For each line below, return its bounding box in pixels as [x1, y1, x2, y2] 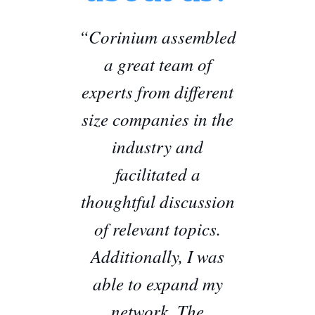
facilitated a [115, 161, 200, 186]
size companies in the [82, 106, 233, 131]
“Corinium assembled [79, 24, 236, 49]
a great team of [103, 51, 212, 76]
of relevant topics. [94, 216, 221, 240]
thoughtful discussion [80, 188, 235, 213]
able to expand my [92, 271, 223, 295]
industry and [112, 134, 203, 158]
